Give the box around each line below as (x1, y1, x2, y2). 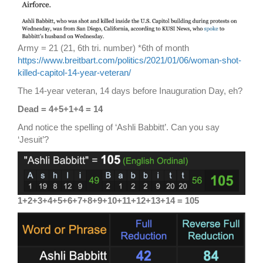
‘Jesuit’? (18, 134, 49, 145)
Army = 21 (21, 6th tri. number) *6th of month (18, 43, 189, 53)
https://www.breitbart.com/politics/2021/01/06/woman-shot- (18, 55, 241, 66)
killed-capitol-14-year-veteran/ (18, 68, 131, 78)
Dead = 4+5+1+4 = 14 (18, 104, 103, 114)
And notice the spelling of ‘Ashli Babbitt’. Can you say (18, 122, 220, 133)
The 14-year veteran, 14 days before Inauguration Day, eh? (18, 86, 242, 96)
